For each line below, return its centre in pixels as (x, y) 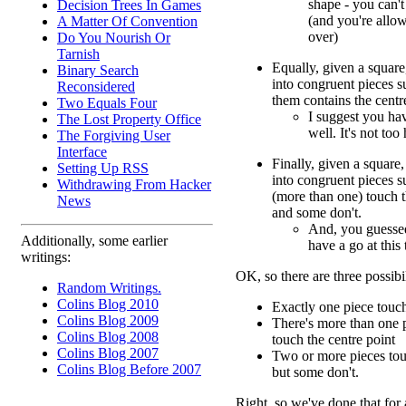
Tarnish (78, 54)
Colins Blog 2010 (108, 304)
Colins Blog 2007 (108, 353)
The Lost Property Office (129, 119)
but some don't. (315, 372)
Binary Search (98, 70)
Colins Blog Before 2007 (129, 369)
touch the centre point (333, 339)
